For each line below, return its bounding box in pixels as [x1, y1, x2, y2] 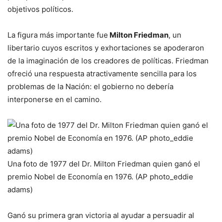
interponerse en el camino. [7, 94, 102, 104]
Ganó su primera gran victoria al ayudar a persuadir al [7, 210, 194, 220]
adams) [7, 184, 33, 194]
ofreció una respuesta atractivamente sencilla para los [7, 68, 197, 78]
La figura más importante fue [7, 30, 108, 40]
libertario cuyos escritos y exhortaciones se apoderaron [7, 43, 204, 53]
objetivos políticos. [7, 4, 73, 14]
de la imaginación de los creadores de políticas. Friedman [7, 55, 209, 65]
